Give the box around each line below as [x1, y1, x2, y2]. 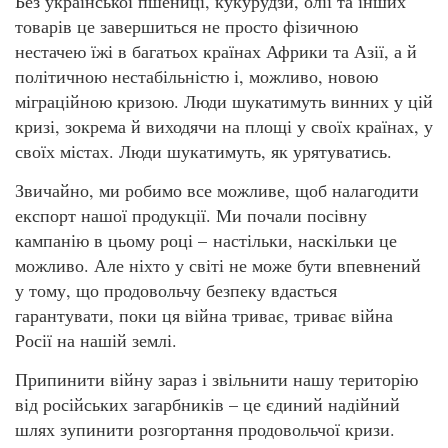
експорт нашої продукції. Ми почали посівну [15, 202, 367, 227]
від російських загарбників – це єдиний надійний [15, 392, 400, 417]
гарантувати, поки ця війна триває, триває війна [15, 302, 393, 327]
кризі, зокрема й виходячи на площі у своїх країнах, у [15, 113, 433, 138]
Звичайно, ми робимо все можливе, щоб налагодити [15, 177, 419, 202]
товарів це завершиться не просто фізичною [15, 13, 358, 38]
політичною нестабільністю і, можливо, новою [15, 63, 378, 88]
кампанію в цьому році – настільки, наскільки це [15, 227, 397, 252]
